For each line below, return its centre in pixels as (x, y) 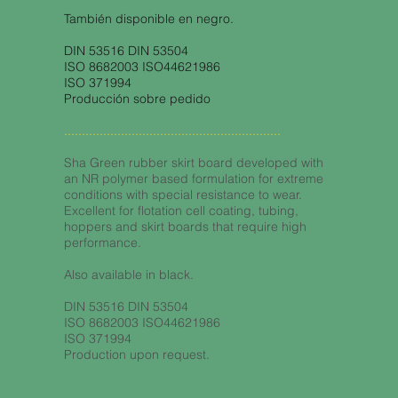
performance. (102, 243)
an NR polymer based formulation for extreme (193, 179)
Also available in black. (128, 275)
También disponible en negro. (148, 19)
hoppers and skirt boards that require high (185, 227)
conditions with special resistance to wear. (183, 195)
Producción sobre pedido (137, 99)
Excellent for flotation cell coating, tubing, (181, 211)
